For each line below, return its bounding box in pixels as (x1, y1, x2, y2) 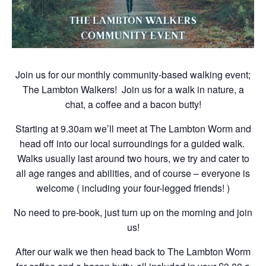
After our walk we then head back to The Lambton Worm (15, 245, 251, 259)
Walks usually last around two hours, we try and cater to (17, 151, 249, 166)
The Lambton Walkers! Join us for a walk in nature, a (22, 83, 244, 97)
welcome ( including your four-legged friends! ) (36, 181, 230, 195)
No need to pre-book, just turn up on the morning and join (14, 205, 252, 220)
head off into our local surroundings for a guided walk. (19, 137, 247, 151)
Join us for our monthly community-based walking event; (15, 68, 251, 82)
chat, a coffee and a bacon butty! (65, 97, 201, 112)
